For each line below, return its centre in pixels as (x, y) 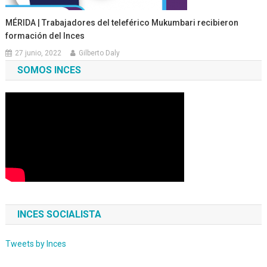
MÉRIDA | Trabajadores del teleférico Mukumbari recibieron (122, 23)
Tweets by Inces (35, 244)
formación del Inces (45, 36)
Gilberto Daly (100, 53)
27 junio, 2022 (38, 53)
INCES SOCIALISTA (59, 215)
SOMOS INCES (49, 70)
